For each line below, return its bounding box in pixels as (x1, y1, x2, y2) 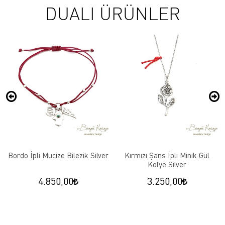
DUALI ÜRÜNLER (45, 2, 180, 24)
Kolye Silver (148, 159, 186, 169)
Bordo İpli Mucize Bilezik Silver (8, 150, 108, 160)
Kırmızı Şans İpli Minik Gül (125, 150, 209, 160)
